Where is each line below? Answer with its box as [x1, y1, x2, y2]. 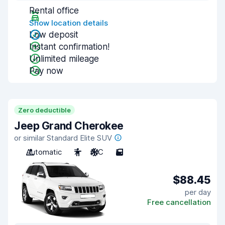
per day [185, 187, 211, 197]
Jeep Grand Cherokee [14, 120, 124, 132]
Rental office [29, 6, 79, 16]
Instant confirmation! [29, 42, 109, 52]
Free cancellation [147, 197, 211, 207]
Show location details [29, 18, 108, 28]
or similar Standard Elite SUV [14, 133, 112, 143]
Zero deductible [18, 106, 71, 114]
